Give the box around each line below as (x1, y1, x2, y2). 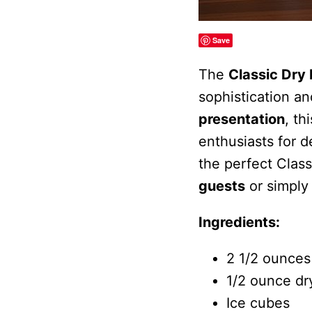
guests (198, 177, 245, 194)
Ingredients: (198, 213, 280, 231)
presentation (198, 110, 285, 127)
